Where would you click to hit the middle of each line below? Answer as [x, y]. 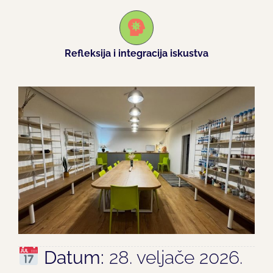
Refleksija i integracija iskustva [136, 53]
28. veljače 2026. [174, 257]
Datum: [74, 257]
